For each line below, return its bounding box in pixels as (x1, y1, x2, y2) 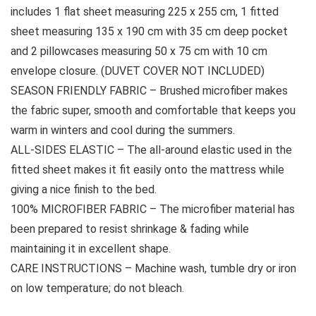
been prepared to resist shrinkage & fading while (11, 221, 249, 236)
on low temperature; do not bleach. (11, 281, 184, 295)
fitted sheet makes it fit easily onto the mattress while (11, 162, 284, 176)
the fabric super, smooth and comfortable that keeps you (11, 103, 296, 117)
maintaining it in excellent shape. (11, 241, 171, 255)
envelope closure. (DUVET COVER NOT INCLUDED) (11, 63, 265, 78)
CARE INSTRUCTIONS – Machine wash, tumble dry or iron (11, 261, 296, 275)
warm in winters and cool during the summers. (11, 123, 235, 137)
